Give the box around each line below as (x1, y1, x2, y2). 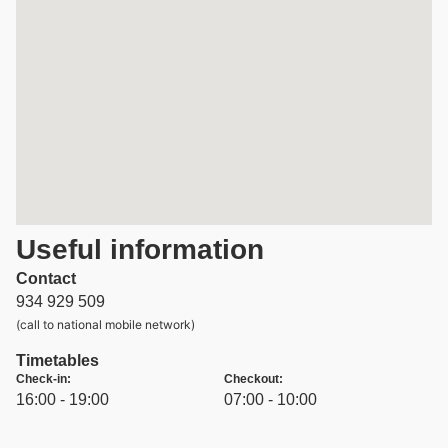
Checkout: (224, 372, 283, 387)
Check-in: (16, 372, 71, 387)
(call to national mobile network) (16, 317, 195, 333)
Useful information (16, 233, 264, 266)
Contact (16, 270, 76, 288)
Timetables (16, 352, 99, 370)
